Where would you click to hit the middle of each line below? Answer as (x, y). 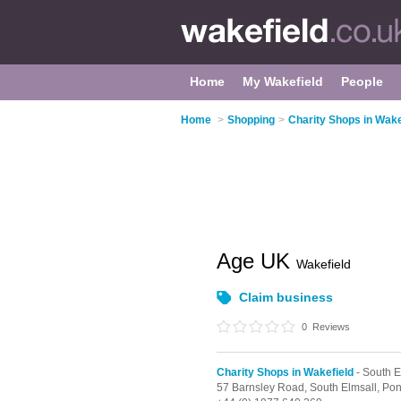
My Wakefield (283, 81)
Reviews (330, 327)
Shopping (251, 120)
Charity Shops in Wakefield (285, 372)
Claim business (286, 297)
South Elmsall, (346, 388)
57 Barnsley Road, (263, 388)
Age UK (256, 261)
